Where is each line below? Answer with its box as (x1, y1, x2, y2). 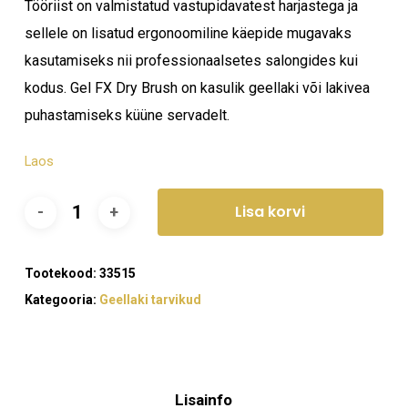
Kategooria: (24, 292, 99, 307)
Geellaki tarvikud (98, 292, 201, 307)
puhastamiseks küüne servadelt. (24, 107, 229, 124)
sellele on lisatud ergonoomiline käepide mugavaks (24, 25, 352, 42)
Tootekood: (24, 266, 99, 280)
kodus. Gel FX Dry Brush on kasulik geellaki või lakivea (24, 79, 370, 97)
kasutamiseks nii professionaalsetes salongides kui (24, 52, 358, 69)
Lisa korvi (235, 201, 306, 222)
